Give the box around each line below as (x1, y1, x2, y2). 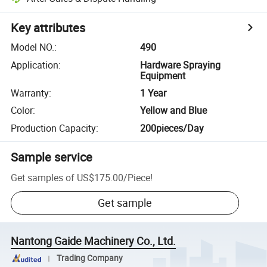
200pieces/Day (140, 121, 204, 135)
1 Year (140, 86, 167, 100)
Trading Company (56, 253, 123, 264)
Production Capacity (11, 121, 97, 135)
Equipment (140, 69, 186, 82)
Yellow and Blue (140, 104, 207, 117)
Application (11, 58, 59, 72)
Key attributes (11, 20, 86, 36)
